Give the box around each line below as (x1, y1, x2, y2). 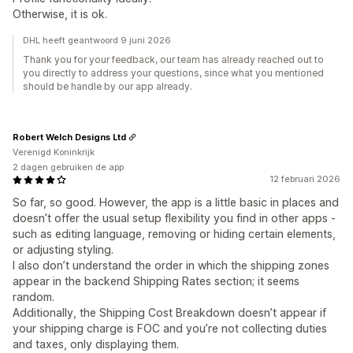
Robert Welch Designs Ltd (13, 131, 126, 143)
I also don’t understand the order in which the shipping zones (13, 258, 329, 272)
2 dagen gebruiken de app (13, 162, 124, 173)
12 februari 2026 (269, 173, 340, 184)
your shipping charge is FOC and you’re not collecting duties (13, 321, 327, 335)
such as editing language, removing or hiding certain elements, (13, 227, 336, 240)
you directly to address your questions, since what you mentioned (23, 67, 324, 79)
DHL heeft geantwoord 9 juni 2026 (23, 35, 171, 46)
